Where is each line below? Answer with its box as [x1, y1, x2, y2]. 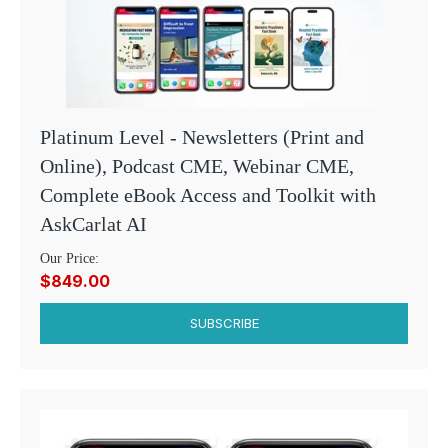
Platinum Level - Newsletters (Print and [40, 125, 364, 148]
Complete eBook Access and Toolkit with [40, 183, 376, 206]
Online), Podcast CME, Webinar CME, [40, 154, 354, 177]
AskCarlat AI [40, 212, 147, 235]
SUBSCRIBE [189, 314, 259, 331]
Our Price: [40, 250, 99, 266]
